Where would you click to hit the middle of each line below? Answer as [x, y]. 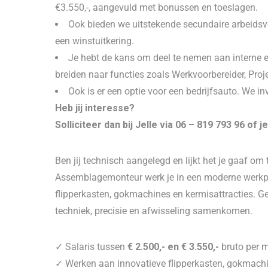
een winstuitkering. [95, 41]
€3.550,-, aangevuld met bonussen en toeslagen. [156, 7]
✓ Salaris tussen [90, 247]
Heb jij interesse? [95, 108]
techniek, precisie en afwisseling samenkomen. [154, 211]
